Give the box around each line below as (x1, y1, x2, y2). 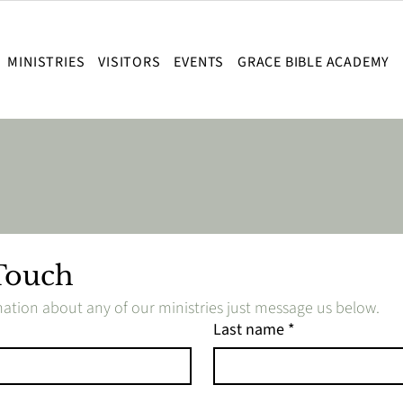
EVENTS (174, 52, 225, 72)
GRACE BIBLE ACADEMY (237, 52, 390, 72)
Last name (213, 318, 285, 341)
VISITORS (98, 52, 161, 72)
